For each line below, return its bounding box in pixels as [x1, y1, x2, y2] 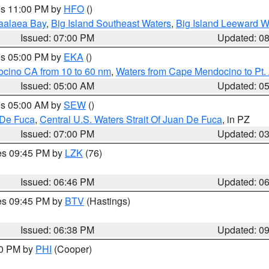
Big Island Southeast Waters [51, 16, 171, 30]
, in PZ [222, 112, 250, 126]
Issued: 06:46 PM [20, 175, 95, 189]
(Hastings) [84, 194, 130, 208]
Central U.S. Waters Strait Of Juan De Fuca [40, 112, 222, 126]
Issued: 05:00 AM [20, 79, 95, 92]
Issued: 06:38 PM [20, 223, 95, 237]
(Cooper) [52, 242, 92, 256]
